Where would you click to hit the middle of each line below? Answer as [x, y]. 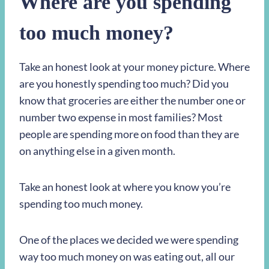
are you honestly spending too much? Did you [124, 84]
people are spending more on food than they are [129, 134]
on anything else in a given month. [98, 151]
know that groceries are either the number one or [132, 101]
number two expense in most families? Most [121, 117]
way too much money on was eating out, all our [127, 257]
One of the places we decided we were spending [129, 240]
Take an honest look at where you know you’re [125, 187]
